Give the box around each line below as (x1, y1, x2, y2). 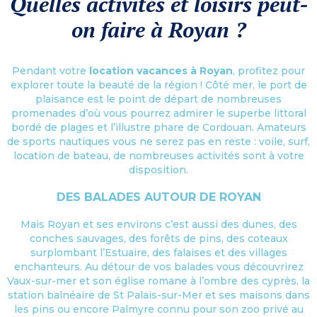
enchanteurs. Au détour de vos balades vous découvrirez (13, 260, 304, 273)
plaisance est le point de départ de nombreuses (35, 92, 282, 105)
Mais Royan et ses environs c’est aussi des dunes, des (20, 217, 297, 231)
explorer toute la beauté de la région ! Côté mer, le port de (10, 78, 307, 91)
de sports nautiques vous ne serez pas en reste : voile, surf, (7, 134, 310, 148)
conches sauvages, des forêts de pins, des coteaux (29, 231, 288, 245)
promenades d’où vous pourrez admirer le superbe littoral (11, 106, 306, 120)
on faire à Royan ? (71, 15, 246, 44)
